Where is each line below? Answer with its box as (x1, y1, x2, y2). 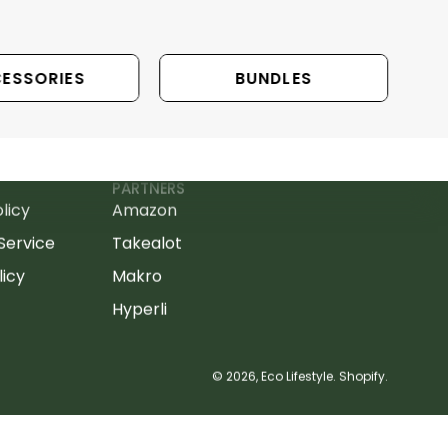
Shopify (339, 367, 385, 385)
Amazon (111, 198, 177, 222)
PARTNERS (111, 177, 185, 199)
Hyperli (111, 297, 167, 321)
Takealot (111, 231, 182, 255)
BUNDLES (234, 67, 313, 89)
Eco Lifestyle (261, 367, 333, 385)
